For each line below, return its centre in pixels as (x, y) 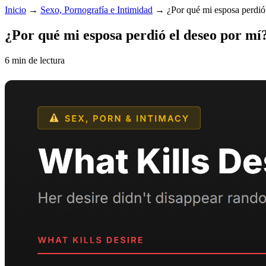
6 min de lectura (35, 60)
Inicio (15, 10)
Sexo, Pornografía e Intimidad (96, 10)
